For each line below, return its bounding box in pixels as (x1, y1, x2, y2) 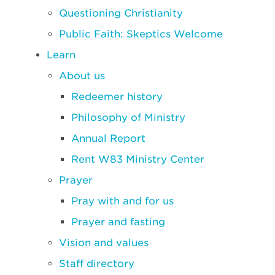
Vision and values (59, 237, 149, 249)
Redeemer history (71, 91, 163, 103)
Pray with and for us (71, 195, 174, 207)
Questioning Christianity (59, 7, 183, 19)
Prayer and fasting (71, 216, 165, 228)
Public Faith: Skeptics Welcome (59, 28, 223, 40)
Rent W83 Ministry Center (71, 153, 204, 165)
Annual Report (71, 133, 145, 144)
